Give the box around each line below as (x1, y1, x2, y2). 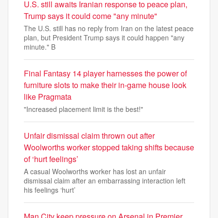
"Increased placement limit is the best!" (24, 104, 143, 114)
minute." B (24, 42, 55, 52)
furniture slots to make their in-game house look (24, 79, 186, 91)
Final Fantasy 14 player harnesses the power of (24, 68, 187, 79)
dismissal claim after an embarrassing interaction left (24, 176, 185, 185)
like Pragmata (24, 91, 72, 102)
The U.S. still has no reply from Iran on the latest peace (24, 23, 194, 33)
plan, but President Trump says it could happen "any (24, 33, 184, 42)
